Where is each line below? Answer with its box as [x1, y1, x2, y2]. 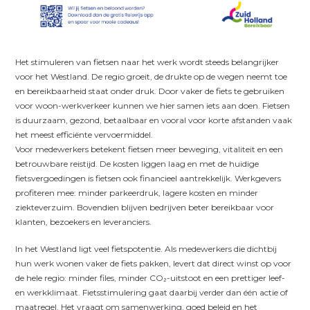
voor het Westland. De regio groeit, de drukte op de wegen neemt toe [15, 71, 288, 82]
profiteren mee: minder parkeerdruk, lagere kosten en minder [15, 187, 259, 198]
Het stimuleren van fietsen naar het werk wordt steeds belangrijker [15, 56, 280, 67]
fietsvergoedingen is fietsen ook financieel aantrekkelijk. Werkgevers [15, 172, 282, 183]
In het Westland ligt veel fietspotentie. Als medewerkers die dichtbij [15, 243, 277, 254]
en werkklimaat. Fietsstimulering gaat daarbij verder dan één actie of [15, 286, 289, 298]
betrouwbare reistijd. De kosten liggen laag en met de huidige [15, 158, 259, 169]
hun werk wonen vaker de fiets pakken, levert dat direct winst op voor [15, 257, 292, 268]
